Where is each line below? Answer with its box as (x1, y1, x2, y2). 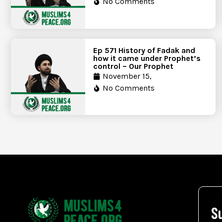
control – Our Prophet (93, 61, 173, 71)
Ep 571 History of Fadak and (93, 45, 195, 55)
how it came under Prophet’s (93, 53, 201, 63)
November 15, (103, 71, 152, 81)
